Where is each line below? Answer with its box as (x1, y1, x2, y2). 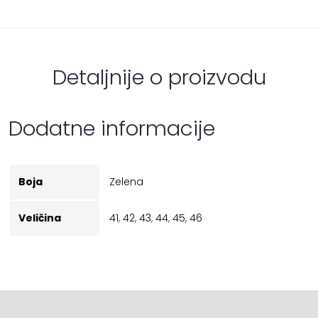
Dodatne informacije (8, 114, 215, 143)
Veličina (18, 211, 61, 226)
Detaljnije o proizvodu (52, 62, 266, 92)
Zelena (109, 175, 143, 190)
